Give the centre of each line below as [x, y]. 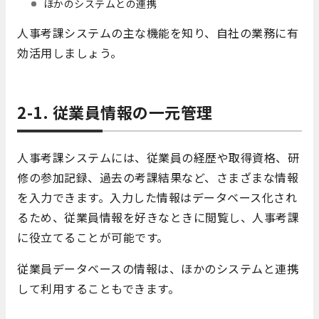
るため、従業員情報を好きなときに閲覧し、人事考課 [158, 218]
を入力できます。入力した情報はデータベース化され [157, 198]
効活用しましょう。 [70, 53]
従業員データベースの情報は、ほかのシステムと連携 [158, 269]
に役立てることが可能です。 [93, 237]
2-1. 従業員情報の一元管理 [115, 112]
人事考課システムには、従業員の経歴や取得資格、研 [158, 158]
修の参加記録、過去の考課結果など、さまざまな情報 [158, 178]
